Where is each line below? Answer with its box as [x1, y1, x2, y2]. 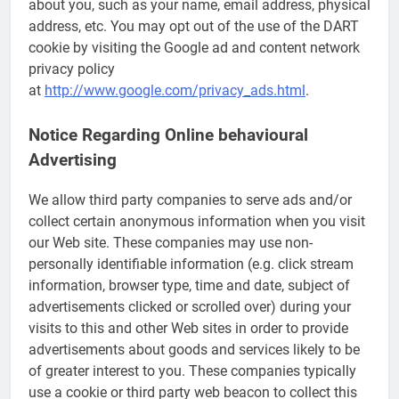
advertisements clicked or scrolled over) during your [28, 297, 351, 315]
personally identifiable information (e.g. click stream [28, 255, 354, 273]
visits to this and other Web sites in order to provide [28, 319, 348, 337]
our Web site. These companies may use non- [28, 233, 313, 251]
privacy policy [28, 61, 115, 78]
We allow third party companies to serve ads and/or [28, 191, 352, 208]
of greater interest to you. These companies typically [28, 362, 356, 379]
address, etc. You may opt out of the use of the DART [28, 18, 359, 36]
